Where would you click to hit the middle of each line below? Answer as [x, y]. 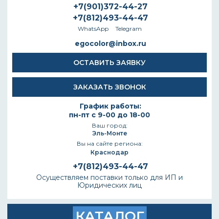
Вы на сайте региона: [109, 143]
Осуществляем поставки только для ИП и [109, 177]
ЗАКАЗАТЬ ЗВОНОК [109, 87]
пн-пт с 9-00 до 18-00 [109, 115]
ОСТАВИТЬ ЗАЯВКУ [109, 63]
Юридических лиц [109, 185]
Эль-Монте [109, 133]
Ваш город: [109, 125]
